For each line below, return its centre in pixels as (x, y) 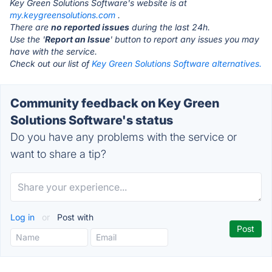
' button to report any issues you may (185, 39)
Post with (74, 217)
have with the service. (53, 51)
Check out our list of (51, 63)
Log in (24, 217)
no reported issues (90, 27)
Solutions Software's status (92, 120)
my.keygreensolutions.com (63, 15)
